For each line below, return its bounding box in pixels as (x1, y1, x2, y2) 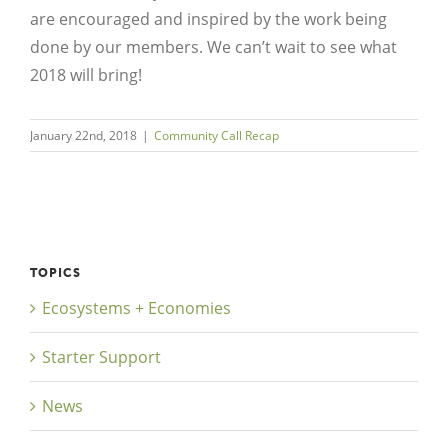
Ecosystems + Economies (42, 296, 231, 319)
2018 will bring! (30, 63, 142, 86)
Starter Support (42, 345, 161, 368)
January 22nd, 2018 (30, 126, 137, 144)
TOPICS (30, 265, 81, 280)
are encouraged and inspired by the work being (30, 7, 387, 30)
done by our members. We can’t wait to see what (30, 35, 397, 58)
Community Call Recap (154, 126, 279, 144)
